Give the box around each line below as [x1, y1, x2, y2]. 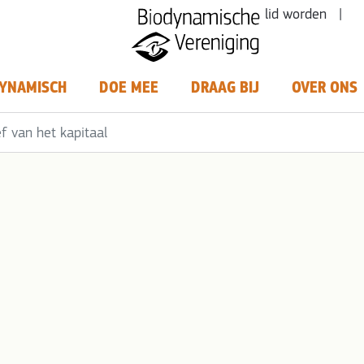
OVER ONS [291, 77, 357, 98]
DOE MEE [98, 77, 158, 98]
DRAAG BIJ [190, 77, 259, 98]
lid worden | [264, 7, 342, 23]
